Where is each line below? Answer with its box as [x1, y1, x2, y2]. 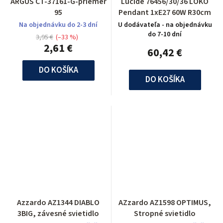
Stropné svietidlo [134, 208, 196, 219]
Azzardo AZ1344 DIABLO [17, 197, 100, 208]
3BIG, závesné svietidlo [17, 208, 99, 219]
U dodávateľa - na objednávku [117, 20, 212, 30]
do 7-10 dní [148, 29, 182, 40]
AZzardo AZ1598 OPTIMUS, [118, 197, 211, 208]
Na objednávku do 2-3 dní [19, 20, 98, 30]
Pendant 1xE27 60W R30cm [118, 7, 211, 18]
